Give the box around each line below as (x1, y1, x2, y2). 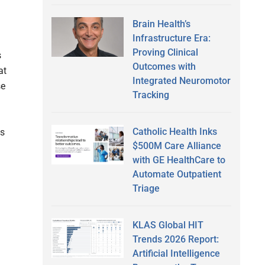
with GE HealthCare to (132, 154, 225, 166)
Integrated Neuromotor (132, 75, 231, 86)
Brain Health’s (132, 18, 190, 30)
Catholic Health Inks (132, 125, 217, 137)
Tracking (132, 89, 169, 101)
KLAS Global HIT (132, 219, 203, 231)
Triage (132, 182, 160, 194)
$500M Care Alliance (132, 140, 221, 151)
